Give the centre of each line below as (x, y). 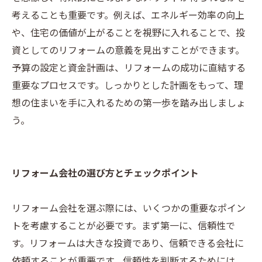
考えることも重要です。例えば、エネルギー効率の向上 (128, 16)
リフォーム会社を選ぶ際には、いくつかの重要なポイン (129, 209)
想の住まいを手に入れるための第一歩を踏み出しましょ (129, 104)
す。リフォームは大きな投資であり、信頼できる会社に (128, 244)
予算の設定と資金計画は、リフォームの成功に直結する (129, 69)
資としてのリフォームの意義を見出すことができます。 (128, 51)
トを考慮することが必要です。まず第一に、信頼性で (123, 227)
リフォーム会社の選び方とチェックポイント (105, 174)
